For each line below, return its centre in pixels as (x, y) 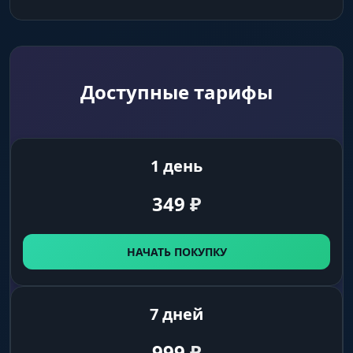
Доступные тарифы (176, 92)
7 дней (176, 314)
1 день (176, 166)
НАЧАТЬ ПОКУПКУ (176, 252)
